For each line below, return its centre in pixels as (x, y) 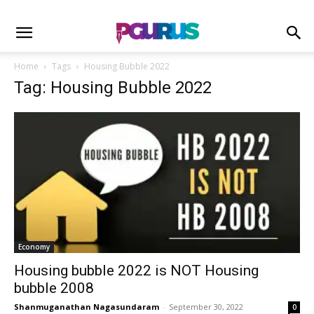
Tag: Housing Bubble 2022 (113, 88)
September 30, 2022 (206, 307)
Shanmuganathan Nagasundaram (87, 307)
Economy (34, 247)
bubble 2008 (54, 288)
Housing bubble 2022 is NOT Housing (136, 271)
